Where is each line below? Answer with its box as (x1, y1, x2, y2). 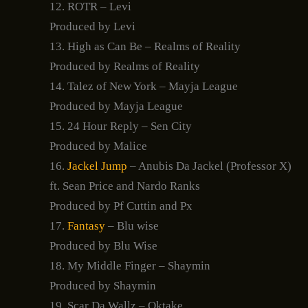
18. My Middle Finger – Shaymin (49, 259, 210, 273)
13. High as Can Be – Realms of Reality (49, 40, 241, 54)
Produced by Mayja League (49, 100, 183, 113)
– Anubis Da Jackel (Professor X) (127, 159, 291, 173)
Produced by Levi (49, 20, 135, 34)
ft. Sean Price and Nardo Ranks (49, 179, 200, 193)
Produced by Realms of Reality (49, 60, 200, 74)
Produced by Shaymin (49, 279, 156, 293)
